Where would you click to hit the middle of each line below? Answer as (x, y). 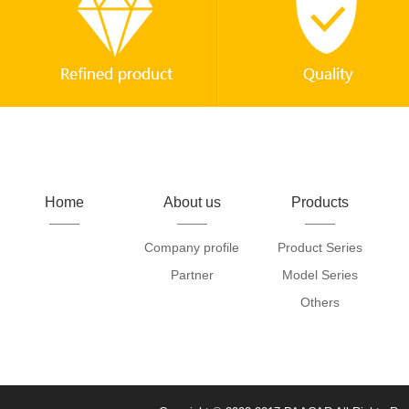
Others (320, 302)
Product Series (320, 247)
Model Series (320, 275)
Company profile (192, 247)
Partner (192, 275)
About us (192, 202)
